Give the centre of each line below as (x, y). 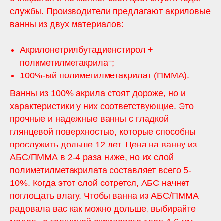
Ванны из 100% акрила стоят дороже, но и (98, 93)
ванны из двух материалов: (67, 24)
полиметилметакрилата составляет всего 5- (101, 170)
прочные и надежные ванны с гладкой (89, 119)
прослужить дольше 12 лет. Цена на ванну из (103, 144)
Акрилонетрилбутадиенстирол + (87, 50)
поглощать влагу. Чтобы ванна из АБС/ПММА (104, 196)
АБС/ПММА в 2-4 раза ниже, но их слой (92, 157)
